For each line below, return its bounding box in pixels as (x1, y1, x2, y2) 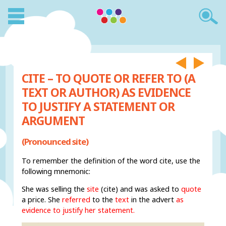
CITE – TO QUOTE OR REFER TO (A (22, 70, 196, 86)
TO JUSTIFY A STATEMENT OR (22, 98, 175, 115)
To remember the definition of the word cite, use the (22, 155, 201, 165)
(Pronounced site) (22, 135, 89, 147)
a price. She (22, 195, 63, 205)
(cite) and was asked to (99, 184, 182, 194)
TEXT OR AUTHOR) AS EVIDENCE (22, 84, 191, 100)
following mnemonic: (22, 166, 91, 176)
